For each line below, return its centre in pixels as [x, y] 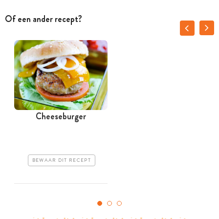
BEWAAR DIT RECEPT [61, 161]
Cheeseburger [61, 116]
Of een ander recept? [44, 19]
